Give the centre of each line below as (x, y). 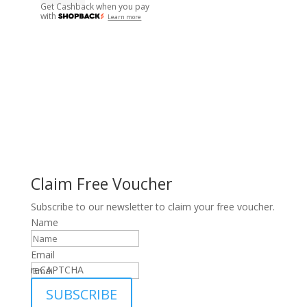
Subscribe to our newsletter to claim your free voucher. (152, 207)
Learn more (125, 16)
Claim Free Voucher (101, 184)
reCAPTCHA (57, 270)
